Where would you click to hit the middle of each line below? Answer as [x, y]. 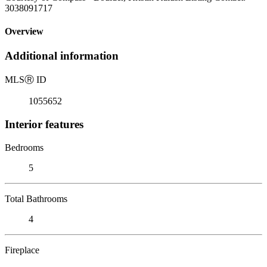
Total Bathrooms [36, 198]
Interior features [44, 124]
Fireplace [22, 250]
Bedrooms [24, 147]
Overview [24, 32]
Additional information [62, 56]
